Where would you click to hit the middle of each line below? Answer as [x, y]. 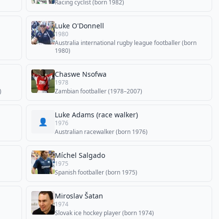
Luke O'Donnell [79, 26]
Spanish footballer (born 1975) [96, 172]
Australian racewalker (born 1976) [101, 132]
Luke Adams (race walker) [96, 115]
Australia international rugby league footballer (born [126, 43]
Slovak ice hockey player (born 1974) [104, 213]
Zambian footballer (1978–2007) [99, 91]
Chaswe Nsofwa [81, 74]
